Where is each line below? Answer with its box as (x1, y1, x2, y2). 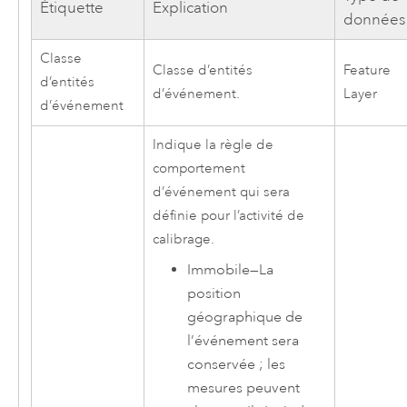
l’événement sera (187, 332, 300, 351)
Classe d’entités (152, 62, 253, 80)
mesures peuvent (187, 379, 301, 398)
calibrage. (152, 231, 214, 249)
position (187, 284, 242, 303)
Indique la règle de (152, 136, 273, 154)
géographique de (187, 308, 303, 327)
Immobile (187, 261, 251, 280)
